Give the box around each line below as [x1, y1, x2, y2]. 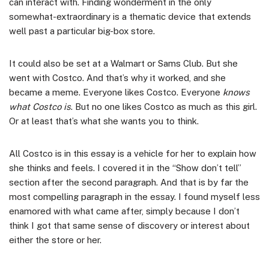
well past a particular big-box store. [9, 25, 155, 36]
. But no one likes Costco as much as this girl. [71, 101, 257, 112]
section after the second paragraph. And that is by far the [9, 177, 249, 187]
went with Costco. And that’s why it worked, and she [9, 72, 226, 83]
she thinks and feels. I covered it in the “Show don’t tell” [9, 162, 241, 173]
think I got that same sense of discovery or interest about [9, 220, 250, 231]
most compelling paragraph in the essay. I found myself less [9, 191, 260, 202]
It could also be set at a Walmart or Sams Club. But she [9, 58, 238, 68]
